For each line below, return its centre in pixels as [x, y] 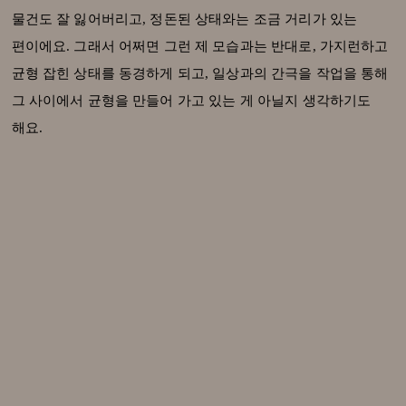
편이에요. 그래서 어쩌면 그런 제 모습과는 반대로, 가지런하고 [200, 47]
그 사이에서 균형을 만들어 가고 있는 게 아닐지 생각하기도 [191, 101]
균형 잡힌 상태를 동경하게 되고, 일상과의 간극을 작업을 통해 [200, 74]
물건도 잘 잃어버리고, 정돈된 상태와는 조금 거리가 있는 [184, 19]
